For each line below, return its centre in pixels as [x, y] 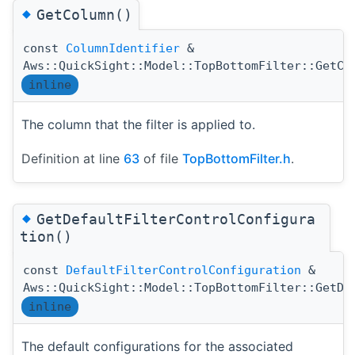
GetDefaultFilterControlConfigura [176, 219]
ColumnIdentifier [123, 49]
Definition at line [73, 159]
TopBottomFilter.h [237, 159]
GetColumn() [84, 15]
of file [161, 159]
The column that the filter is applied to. [138, 125]
